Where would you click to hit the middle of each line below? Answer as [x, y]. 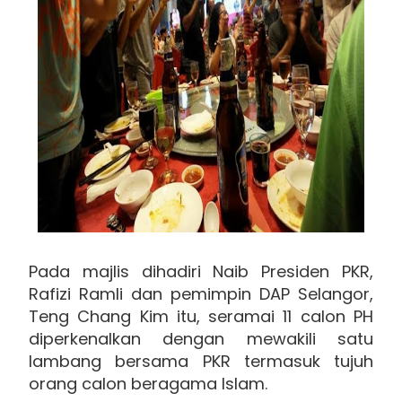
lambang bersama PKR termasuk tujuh [201, 361]
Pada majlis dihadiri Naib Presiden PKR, [201, 271]
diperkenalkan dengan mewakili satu [201, 338]
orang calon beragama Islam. [148, 383]
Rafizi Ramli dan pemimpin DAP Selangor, [201, 293]
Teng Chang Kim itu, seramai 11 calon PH [201, 316]
